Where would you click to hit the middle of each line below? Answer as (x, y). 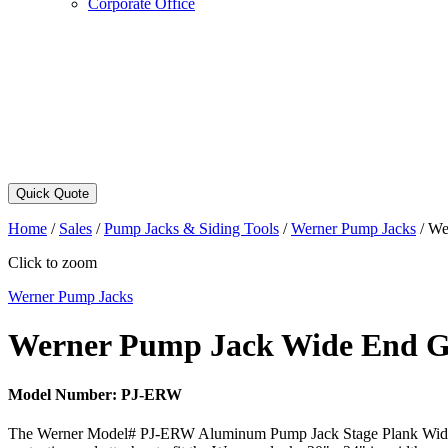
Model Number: (64, 394)
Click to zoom (52, 262)
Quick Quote (52, 193)
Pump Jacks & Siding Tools (191, 228)
